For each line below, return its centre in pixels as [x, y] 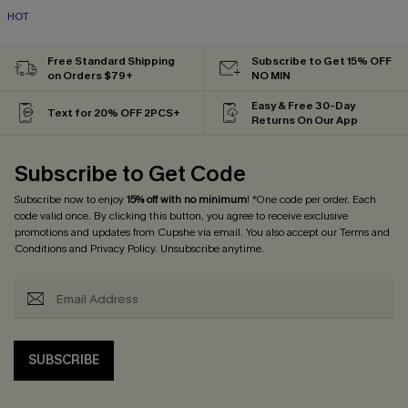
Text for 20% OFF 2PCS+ [114, 113]
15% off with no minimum [187, 200]
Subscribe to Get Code [130, 174]
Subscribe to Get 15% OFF [321, 61]
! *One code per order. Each [311, 200]
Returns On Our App [305, 121]
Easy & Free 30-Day [303, 106]
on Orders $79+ [90, 76]
